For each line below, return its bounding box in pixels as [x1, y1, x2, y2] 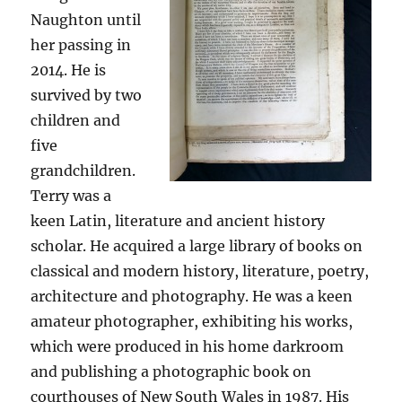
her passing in [31, 36, 132, 54]
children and [31, 111, 121, 129]
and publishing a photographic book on [31, 363, 312, 380]
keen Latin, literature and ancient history [31, 212, 326, 230]
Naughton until [31, 11, 142, 29]
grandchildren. [31, 162, 136, 179]
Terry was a [31, 187, 112, 205]
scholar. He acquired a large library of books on [31, 237, 363, 255]
